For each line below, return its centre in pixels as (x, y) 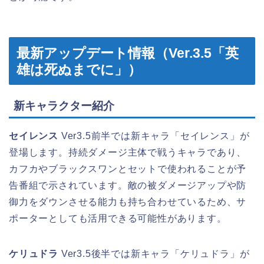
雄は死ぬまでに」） (79, 70)
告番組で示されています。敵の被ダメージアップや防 (128, 186)
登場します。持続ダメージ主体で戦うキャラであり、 (128, 153)
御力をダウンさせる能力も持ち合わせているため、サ (128, 202)
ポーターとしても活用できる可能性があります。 (118, 219)
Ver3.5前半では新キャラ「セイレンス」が (154, 136)
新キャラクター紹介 (64, 106)
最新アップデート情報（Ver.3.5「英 (128, 53)
